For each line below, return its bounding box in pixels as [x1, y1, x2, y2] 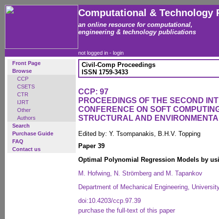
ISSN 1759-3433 [82, 68, 128, 76]
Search [12, 123, 30, 129]
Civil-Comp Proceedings [82, 61, 155, 68]
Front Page [12, 60, 41, 66]
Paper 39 [78, 142, 105, 150]
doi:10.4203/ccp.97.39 [78, 197, 141, 204]
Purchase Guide [12, 131, 53, 136]
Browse [12, 68, 32, 74]
